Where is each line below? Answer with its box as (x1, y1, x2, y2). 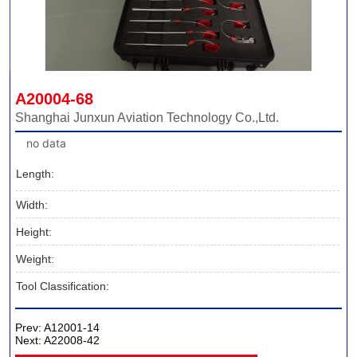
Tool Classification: (16, 280, 110, 293)
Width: (16, 198, 49, 212)
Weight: (16, 253, 55, 266)
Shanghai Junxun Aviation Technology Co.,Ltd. (15, 111, 280, 125)
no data (25, 136, 66, 151)
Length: (16, 167, 55, 181)
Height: (16, 226, 53, 239)
